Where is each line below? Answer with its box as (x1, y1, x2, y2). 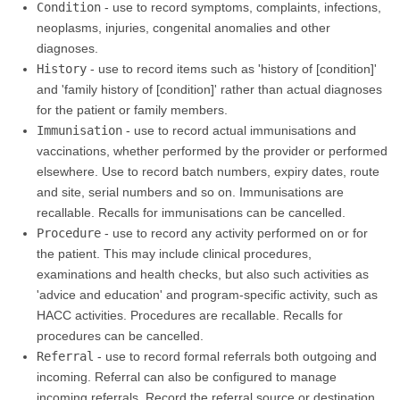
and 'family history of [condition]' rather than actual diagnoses (37, 82, 382, 97)
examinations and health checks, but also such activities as (37, 267, 369, 282)
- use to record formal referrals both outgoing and (94, 349, 377, 364)
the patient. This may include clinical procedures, (37, 246, 312, 262)
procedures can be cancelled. (37, 329, 204, 344)
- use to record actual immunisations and (122, 123, 356, 138)
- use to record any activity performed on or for (101, 226, 368, 241)
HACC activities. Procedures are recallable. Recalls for (37, 308, 343, 323)
